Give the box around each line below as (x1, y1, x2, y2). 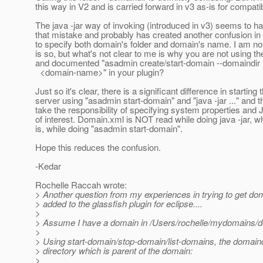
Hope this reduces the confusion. (35, 141, 161, 154)
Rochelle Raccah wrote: (35, 178, 127, 191)
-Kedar (35, 160, 61, 173)
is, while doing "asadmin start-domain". (35, 122, 183, 135)
